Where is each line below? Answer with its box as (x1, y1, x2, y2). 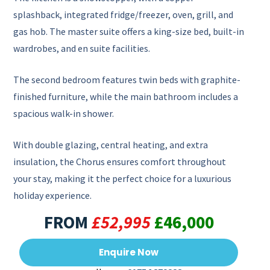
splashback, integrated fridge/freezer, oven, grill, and (13, 8, 234, 20)
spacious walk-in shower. (13, 107, 115, 119)
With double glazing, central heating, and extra (13, 138, 209, 151)
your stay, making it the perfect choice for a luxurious (13, 172, 232, 184)
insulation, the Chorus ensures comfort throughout (13, 155, 227, 168)
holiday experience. (13, 189, 92, 201)
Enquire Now (99, 245, 159, 259)
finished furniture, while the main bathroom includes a (13, 90, 239, 102)
